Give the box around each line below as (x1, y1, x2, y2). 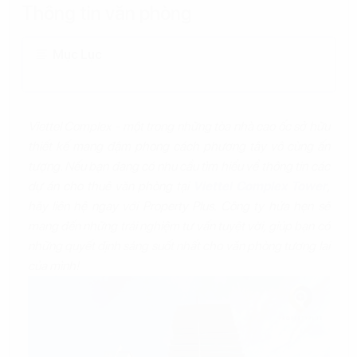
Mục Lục (52, 47, 102, 62)
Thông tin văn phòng (21, 2, 192, 25)
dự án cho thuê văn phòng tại (27, 178, 193, 194)
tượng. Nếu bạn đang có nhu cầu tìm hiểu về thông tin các (27, 159, 330, 174)
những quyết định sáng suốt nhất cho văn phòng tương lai (27, 238, 330, 253)
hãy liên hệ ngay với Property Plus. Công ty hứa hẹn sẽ (27, 198, 330, 214)
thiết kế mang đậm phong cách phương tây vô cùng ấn (27, 139, 330, 154)
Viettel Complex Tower (192, 178, 327, 194)
